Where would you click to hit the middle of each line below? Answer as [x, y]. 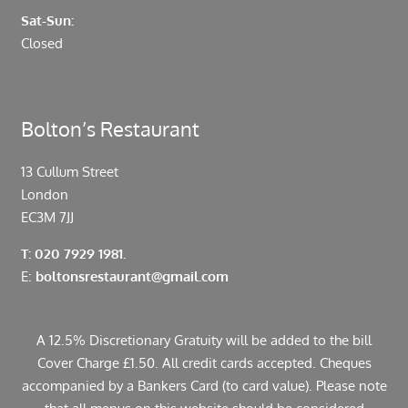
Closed [41, 44]
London [44, 195]
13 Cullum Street [69, 172]
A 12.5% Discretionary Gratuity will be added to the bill [204, 341]
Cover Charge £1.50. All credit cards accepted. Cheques [204, 363]
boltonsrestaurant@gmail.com [132, 277]
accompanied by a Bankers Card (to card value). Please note [204, 386]
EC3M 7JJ [47, 218]
